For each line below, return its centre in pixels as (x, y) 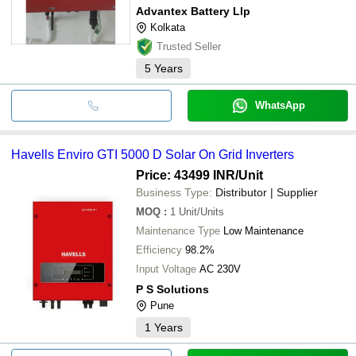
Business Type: (174, 192)
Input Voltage (166, 269)
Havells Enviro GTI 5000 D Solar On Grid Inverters (153, 154)
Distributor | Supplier (267, 192)
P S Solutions (172, 289)
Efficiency (159, 250)
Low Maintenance (263, 230)
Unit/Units (201, 211)
